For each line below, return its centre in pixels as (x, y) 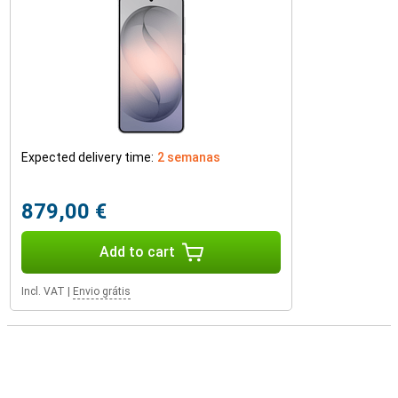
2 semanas (189, 157)
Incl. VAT (43, 291)
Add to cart (137, 252)
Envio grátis (102, 291)
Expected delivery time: (88, 157)
